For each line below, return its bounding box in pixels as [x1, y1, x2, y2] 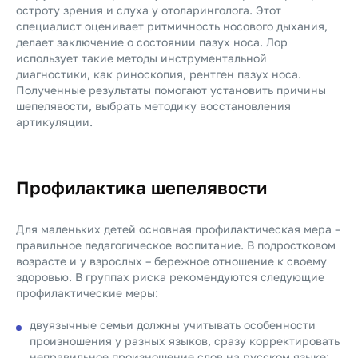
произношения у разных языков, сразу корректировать [30, 334, 340, 348]
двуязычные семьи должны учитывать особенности [30, 318, 316, 332]
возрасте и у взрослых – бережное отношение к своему [16, 254, 327, 268]
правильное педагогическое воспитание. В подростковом [16, 238, 336, 252]
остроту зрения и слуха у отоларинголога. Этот [16, 3, 281, 17]
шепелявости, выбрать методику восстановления [16, 99, 291, 113]
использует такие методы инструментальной [16, 51, 267, 65]
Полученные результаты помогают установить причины [16, 83, 326, 97]
